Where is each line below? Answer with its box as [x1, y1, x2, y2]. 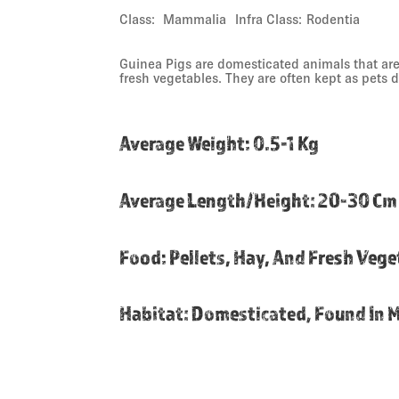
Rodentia [306, 11, 361, 28]
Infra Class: [235, 11, 303, 28]
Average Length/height [119, 186, 311, 212]
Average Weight [119, 130, 246, 156]
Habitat [119, 300, 184, 326]
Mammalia [163, 11, 227, 28]
